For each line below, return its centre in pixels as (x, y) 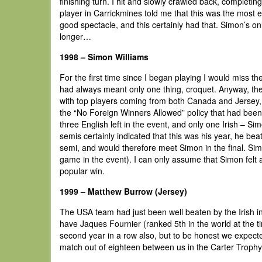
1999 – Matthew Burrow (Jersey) (123, 191)
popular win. (82, 171)
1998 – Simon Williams (104, 57)
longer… (75, 36)
